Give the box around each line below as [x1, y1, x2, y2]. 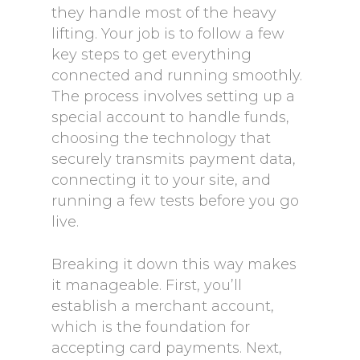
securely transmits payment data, [51, 150, 296, 168]
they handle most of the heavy [51, 4, 276, 22]
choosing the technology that [51, 129, 271, 147]
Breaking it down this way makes [51, 256, 297, 273]
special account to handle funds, [51, 108, 289, 126]
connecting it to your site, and [51, 171, 271, 189]
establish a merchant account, [51, 297, 274, 315]
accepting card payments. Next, [51, 339, 282, 357]
